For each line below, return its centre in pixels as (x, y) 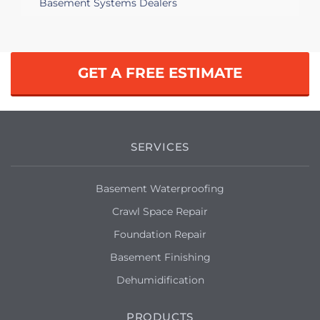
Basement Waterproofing (160, 188)
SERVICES (160, 146)
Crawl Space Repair (160, 211)
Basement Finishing (160, 257)
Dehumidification (160, 280)
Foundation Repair (160, 234)
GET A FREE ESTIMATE (160, 72)
